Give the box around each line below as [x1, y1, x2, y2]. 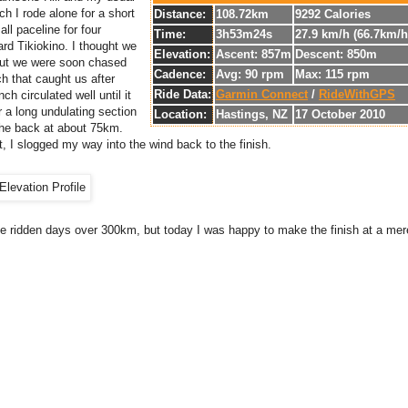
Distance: [154, 7, 206, 22]
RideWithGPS [319, 87, 395, 102]
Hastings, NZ [216, 107, 288, 122]
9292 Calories [295, 7, 371, 22]
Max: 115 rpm [295, 67, 370, 82]
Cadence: [154, 67, 206, 82]
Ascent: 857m [216, 47, 291, 62]
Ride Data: [154, 87, 211, 102]
